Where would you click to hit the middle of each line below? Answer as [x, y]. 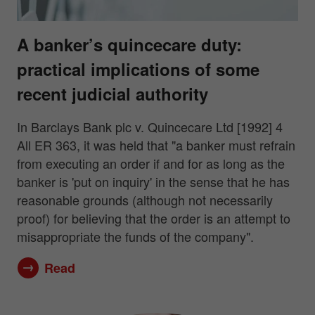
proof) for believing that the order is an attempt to [154, 218]
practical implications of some [138, 69]
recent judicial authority [112, 94]
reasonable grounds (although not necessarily [145, 200]
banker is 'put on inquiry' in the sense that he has [153, 181]
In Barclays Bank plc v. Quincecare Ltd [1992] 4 [150, 127]
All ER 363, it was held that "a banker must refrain [156, 145]
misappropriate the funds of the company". [135, 236]
